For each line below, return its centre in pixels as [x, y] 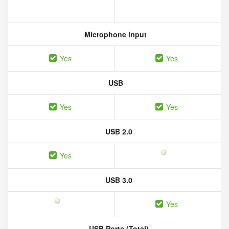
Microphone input [114, 34]
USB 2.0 [118, 131]
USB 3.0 [118, 180]
